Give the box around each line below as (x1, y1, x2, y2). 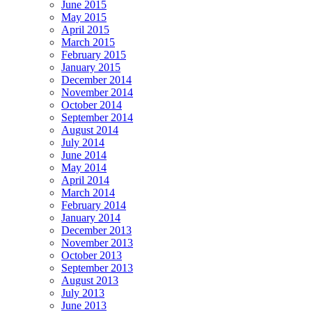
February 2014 (61, 198, 126, 211)
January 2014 (61, 211, 120, 224)
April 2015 (61, 23, 109, 36)
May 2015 (61, 10, 107, 23)
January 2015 (61, 61, 120, 73)
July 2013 (61, 286, 104, 299)
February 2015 (61, 48, 126, 61)
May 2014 (61, 161, 107, 173)
